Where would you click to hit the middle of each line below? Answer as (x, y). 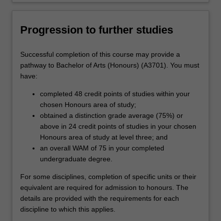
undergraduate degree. (76, 159)
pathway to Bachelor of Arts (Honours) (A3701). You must (110, 65)
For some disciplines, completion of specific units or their (108, 177)
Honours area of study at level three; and (104, 137)
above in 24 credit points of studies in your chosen (118, 127)
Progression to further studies (97, 30)
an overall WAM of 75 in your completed (102, 148)
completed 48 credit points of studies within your (115, 94)
